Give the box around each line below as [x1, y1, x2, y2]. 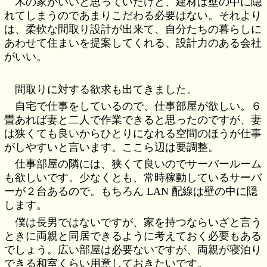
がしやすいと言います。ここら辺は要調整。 [4, 141, 219, 154]
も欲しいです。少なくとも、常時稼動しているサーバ [4, 172, 262, 184]
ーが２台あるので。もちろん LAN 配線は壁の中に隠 [4, 185, 258, 198]
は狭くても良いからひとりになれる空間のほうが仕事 [4, 128, 262, 140]
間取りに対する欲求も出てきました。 [15, 83, 198, 95]
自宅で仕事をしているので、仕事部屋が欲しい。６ [15, 100, 262, 113]
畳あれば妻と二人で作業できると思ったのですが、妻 [4, 114, 262, 126]
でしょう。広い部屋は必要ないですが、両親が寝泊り [4, 243, 262, 256]
